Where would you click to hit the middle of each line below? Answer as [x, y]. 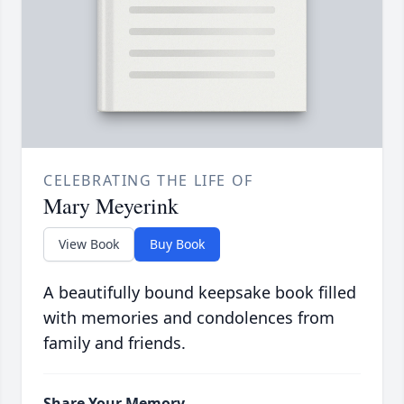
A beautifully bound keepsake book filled [200, 293]
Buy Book [177, 244]
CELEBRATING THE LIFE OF [148, 181]
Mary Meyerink [111, 206]
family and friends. [115, 343]
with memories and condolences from [189, 318]
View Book [89, 244]
